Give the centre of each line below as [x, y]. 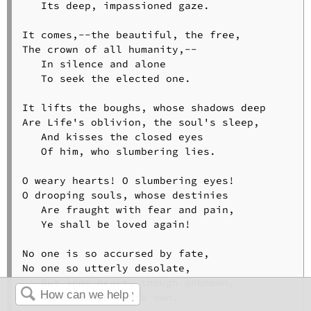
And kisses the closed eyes [112, 136]
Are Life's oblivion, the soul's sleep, [141, 122]
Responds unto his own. [100, 297]
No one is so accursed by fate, [116, 253]
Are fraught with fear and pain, [128, 209]
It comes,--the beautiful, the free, [131, 34]
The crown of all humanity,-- [109, 49]
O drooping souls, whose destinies [125, 195]
